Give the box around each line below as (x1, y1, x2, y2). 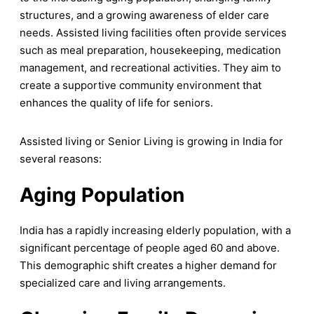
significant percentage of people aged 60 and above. (20, 241, 280, 255)
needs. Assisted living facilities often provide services (20, 26, 287, 40)
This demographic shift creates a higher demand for (20, 259, 277, 273)
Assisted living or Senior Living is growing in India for (20, 135, 283, 149)
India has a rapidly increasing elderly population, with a (20, 224, 291, 238)
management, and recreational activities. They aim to (20, 61, 281, 75)
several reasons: (20, 152, 102, 166)
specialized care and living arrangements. (20, 276, 226, 290)
